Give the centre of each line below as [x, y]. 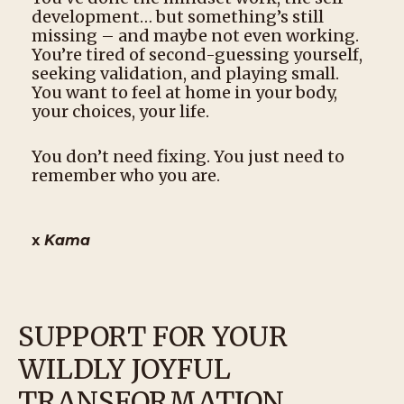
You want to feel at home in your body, [184, 92]
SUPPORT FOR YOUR [153, 336]
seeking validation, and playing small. [185, 73]
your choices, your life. [120, 111]
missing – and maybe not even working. [195, 36]
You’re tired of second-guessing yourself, [197, 55]
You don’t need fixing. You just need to [188, 156]
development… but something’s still [178, 17]
